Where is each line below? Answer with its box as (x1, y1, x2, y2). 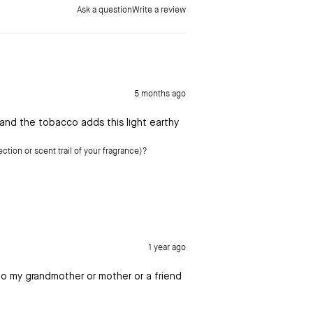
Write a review (132, 3, 186, 15)
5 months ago (134, 87, 186, 99)
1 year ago (148, 241, 186, 253)
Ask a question (77, 3, 132, 15)
